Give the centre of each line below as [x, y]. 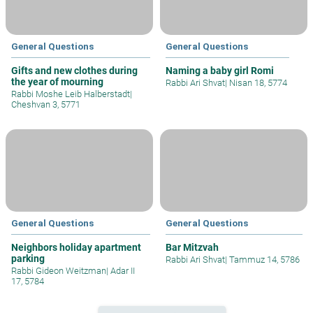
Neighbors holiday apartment [76, 248]
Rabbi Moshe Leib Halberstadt [71, 94]
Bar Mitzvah [192, 248]
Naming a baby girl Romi [220, 70]
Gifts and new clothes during [74, 70]
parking [28, 259]
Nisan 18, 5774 [257, 82]
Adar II [122, 271]
